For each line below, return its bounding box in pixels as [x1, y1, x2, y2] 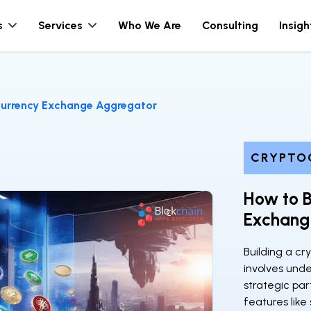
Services [38, 19, 83, 32]
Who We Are [118, 19, 181, 32]
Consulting [202, 19, 258, 32]
